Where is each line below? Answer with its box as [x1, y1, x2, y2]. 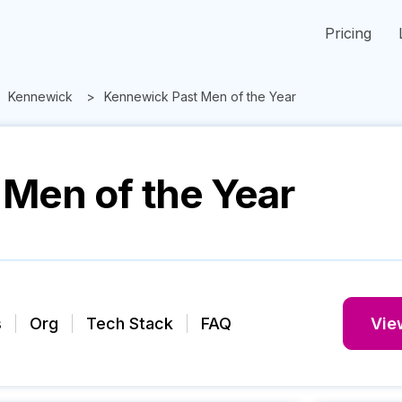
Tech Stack [86, 314, 173, 333]
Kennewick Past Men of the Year [104, 89, 296, 104]
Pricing [325, 24, 371, 42]
